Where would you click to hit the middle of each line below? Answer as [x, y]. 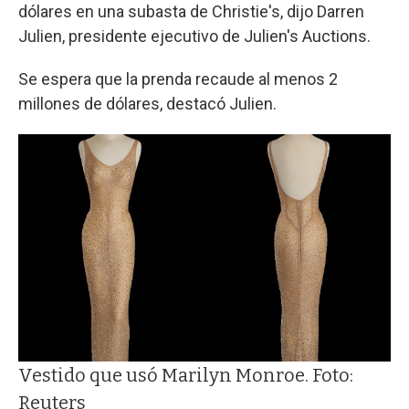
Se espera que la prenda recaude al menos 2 [178, 79]
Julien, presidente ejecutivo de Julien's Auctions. [194, 36]
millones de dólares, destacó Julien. [147, 103]
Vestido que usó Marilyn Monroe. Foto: [186, 375]
